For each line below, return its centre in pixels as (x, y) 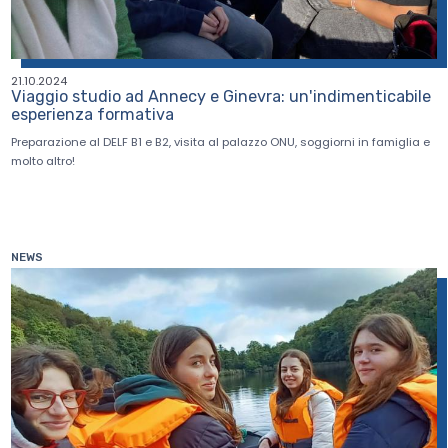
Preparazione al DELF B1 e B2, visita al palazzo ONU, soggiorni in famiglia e (221, 142)
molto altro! (43, 161)
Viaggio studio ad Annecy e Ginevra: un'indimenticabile (221, 96)
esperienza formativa (93, 114)
